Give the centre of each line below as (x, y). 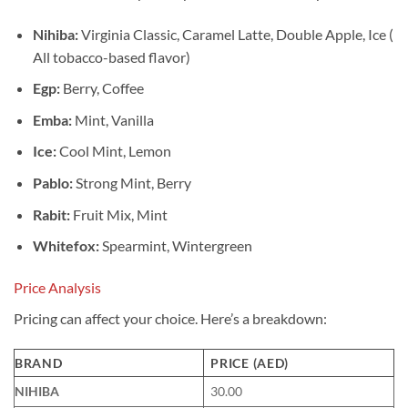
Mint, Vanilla (112, 119)
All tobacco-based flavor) (111, 56)
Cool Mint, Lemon (113, 151)
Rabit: (51, 214)
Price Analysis (57, 287)
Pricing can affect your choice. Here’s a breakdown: (170, 318)
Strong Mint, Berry (132, 182)
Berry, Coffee (102, 88)
